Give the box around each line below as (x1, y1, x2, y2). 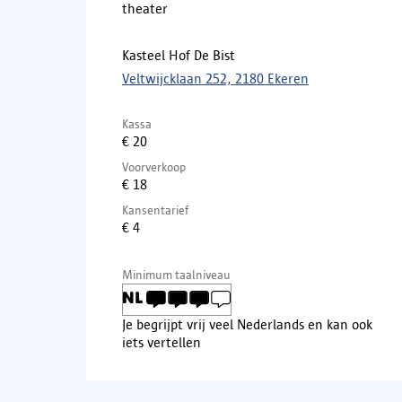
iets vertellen (122, 334, 201, 350)
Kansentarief (122, 202, 188, 217)
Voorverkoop (122, 159, 186, 174)
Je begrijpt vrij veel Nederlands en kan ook (122, 316, 372, 332)
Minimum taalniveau (122, 267, 231, 282)
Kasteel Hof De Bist (122, 47, 235, 63)
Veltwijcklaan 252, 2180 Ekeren (122, 70, 309, 86)
